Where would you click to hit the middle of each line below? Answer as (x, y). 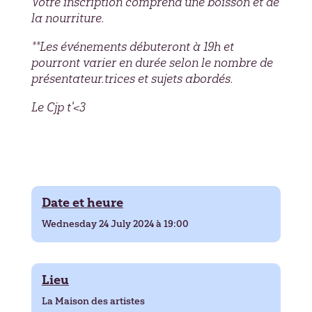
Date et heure (82, 202)
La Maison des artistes (93, 301)
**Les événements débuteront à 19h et (132, 46)
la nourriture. (68, 18)
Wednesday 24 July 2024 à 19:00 (115, 224)
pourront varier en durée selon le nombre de (152, 62)
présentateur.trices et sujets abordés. (132, 78)
